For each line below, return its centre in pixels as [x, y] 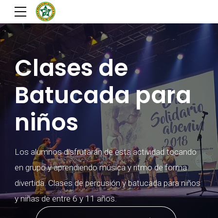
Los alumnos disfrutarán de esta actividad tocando [106, 152]
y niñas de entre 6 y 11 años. [66, 198]
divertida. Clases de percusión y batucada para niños [108, 183]
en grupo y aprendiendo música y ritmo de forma [101, 167]
